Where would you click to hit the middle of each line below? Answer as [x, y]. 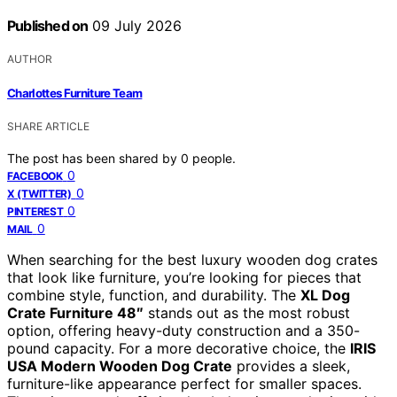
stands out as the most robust [247, 312]
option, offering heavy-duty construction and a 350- [183, 330]
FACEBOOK [35, 175]
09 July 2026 [135, 26]
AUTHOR [30, 59]
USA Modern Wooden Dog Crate [120, 366]
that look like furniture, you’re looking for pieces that [184, 277]
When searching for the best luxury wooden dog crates [192, 259]
